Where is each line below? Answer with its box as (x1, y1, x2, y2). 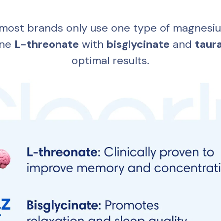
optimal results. (71, 53, 149, 68)
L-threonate (14, 37, 79, 52)
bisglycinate (106, 37, 170, 52)
